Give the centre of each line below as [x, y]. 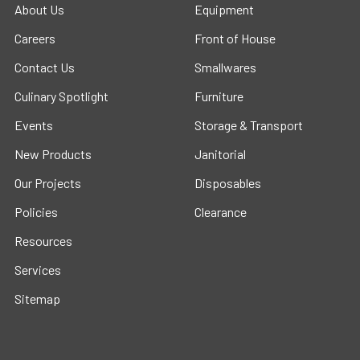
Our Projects [48, 183]
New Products [53, 154]
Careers [35, 38]
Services [38, 270]
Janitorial [220, 154]
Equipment [224, 9]
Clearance [221, 212]
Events [34, 125]
